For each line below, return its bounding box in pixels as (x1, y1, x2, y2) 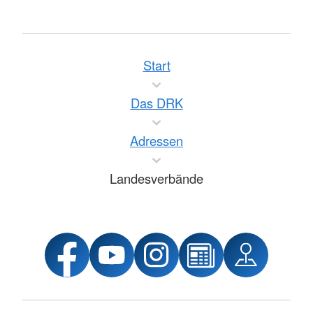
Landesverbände (110, 169, 203, 188)
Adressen (130, 131, 183, 150)
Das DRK (130, 94, 183, 112)
